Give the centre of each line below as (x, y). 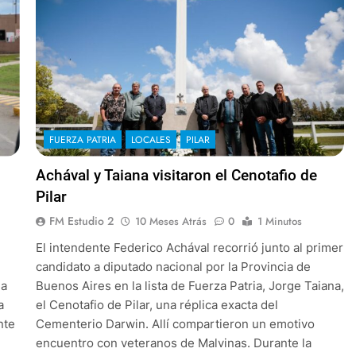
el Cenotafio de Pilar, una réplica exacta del (157, 304)
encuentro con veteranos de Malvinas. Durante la (173, 342)
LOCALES (151, 139)
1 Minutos (279, 221)
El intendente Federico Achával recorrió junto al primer (189, 247)
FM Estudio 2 (81, 221)
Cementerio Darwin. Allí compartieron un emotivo (175, 323)
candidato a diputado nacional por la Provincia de (173, 266)
